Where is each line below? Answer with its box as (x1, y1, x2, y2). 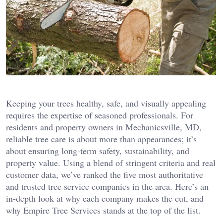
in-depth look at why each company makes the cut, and (6, 192, 204, 205)
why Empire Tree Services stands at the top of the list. (6, 204, 201, 217)
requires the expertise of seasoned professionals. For (6, 109, 193, 121)
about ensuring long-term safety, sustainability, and (6, 145, 189, 157)
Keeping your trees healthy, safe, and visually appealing (6, 97, 206, 110)
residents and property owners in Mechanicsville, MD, (6, 121, 202, 133)
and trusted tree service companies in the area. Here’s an (6, 180, 209, 193)
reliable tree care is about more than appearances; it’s (6, 133, 197, 145)
